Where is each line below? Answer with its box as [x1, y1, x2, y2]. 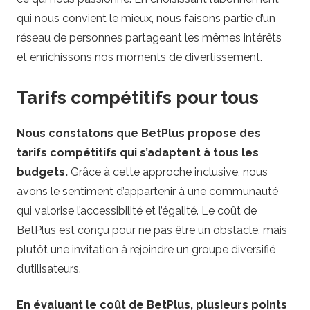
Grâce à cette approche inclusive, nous [68, 165, 268, 179]
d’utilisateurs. [17, 262, 81, 275]
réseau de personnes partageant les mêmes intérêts [17, 31, 282, 45]
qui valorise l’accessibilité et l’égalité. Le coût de [17, 203, 257, 217]
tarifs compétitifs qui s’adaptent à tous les [17, 145, 259, 159]
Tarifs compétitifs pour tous [17, 87, 259, 109]
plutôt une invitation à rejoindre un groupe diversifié [17, 242, 275, 256]
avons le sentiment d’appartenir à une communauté [17, 184, 278, 198]
